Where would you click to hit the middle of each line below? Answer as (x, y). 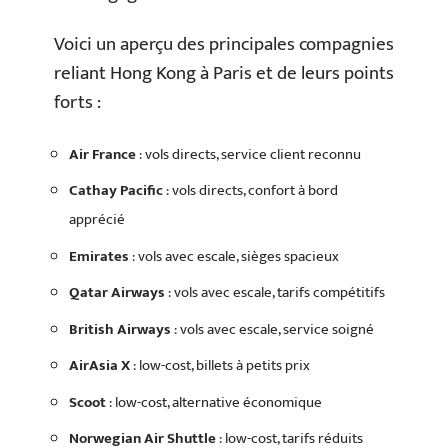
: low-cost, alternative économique (214, 402)
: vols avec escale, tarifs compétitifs (275, 292)
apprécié (97, 219)
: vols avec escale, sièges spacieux (234, 256)
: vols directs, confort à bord (250, 190)
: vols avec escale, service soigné (272, 329)
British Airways (120, 329)
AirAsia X (99, 365)
